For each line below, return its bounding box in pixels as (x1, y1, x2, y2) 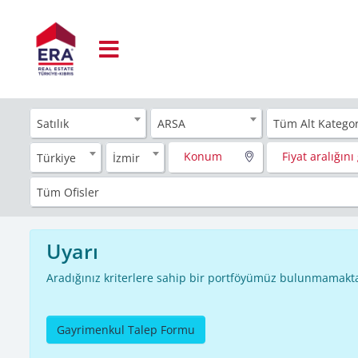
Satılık (37, 115, 69, 131)
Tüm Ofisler (37, 184, 99, 200)
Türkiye (37, 149, 76, 165)
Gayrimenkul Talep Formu (57, 321, 195, 337)
